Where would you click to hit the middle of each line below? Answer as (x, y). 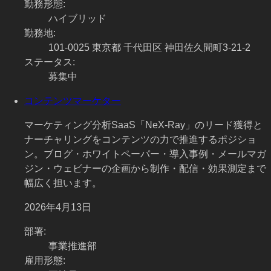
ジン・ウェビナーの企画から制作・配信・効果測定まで (145, 169)
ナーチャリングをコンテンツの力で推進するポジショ (140, 140)
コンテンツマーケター (73, 101)
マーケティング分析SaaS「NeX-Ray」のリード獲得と (143, 125)
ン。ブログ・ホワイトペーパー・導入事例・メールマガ (145, 154)
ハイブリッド (77, 19)
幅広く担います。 (63, 183)
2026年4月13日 (58, 207)
